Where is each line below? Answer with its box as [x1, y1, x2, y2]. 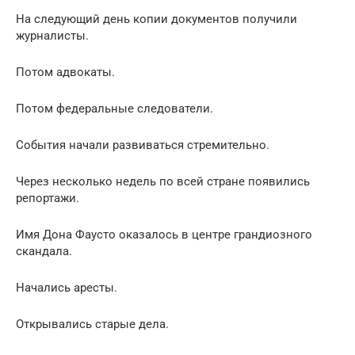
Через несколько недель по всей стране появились [16, 174, 310, 189]
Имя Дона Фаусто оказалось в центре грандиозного [16, 227, 312, 242]
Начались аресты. [16, 280, 117, 295]
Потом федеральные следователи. [16, 101, 213, 116]
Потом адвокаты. [16, 64, 115, 79]
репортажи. [16, 190, 79, 205]
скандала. [16, 243, 72, 258]
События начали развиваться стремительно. [16, 137, 269, 152]
